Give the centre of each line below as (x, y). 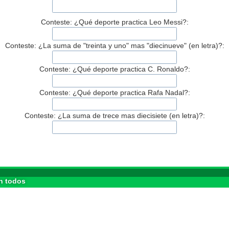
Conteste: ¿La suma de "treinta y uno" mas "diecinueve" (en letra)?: (114, 45)
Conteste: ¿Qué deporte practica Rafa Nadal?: (114, 92)
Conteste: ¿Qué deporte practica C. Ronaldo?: (114, 69)
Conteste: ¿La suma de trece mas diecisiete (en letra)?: (114, 116)
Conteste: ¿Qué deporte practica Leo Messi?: (114, 22)
